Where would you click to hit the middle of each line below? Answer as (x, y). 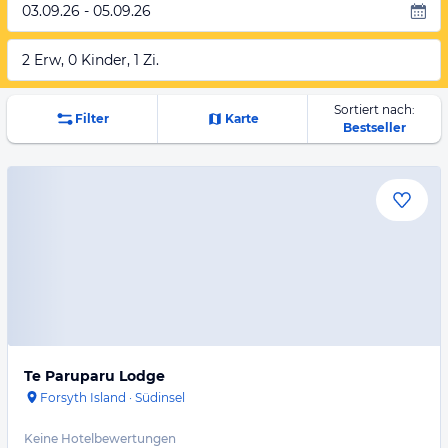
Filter (91, 118)
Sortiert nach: (374, 109)
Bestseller (374, 127)
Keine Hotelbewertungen (100, 438)
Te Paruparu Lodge (94, 376)
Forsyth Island (83, 397)
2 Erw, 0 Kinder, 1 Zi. (90, 60)
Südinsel (160, 397)
